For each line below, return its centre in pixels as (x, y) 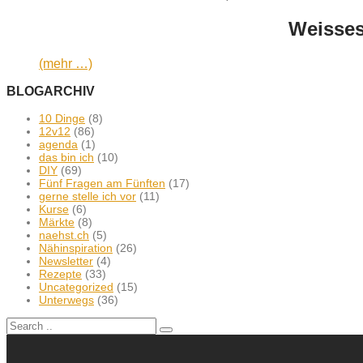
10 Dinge (62, 118)
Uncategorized (76, 286)
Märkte (57, 222)
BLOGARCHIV (51, 91)
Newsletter (66, 261)
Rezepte (60, 273)
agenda (58, 144)
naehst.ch (64, 235)
